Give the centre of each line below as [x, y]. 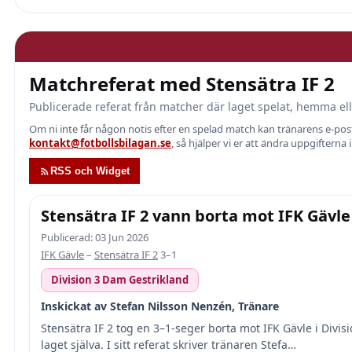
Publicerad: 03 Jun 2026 [95, 237]
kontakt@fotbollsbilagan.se [100, 143]
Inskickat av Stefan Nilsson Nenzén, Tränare [160, 306]
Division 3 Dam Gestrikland [120, 280]
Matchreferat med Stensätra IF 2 [182, 84]
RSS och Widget [90, 171]
